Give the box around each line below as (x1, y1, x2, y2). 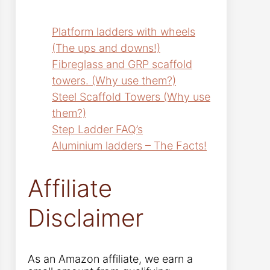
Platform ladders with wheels (52, 25, 195, 38)
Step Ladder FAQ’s (52, 122, 143, 136)
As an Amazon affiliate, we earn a (28, 253, 193, 266)
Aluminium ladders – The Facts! (52, 139, 207, 152)
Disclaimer (28, 202, 143, 233)
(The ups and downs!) (52, 41, 160, 54)
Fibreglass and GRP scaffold (52, 57, 192, 71)
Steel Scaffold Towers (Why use (52, 90, 210, 103)
